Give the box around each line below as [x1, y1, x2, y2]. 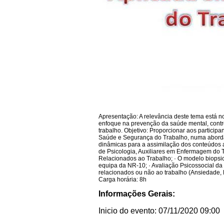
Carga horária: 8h [98, 175, 146, 183]
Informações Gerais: [98, 189, 175, 198]
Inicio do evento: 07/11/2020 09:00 [98, 206, 220, 215]
